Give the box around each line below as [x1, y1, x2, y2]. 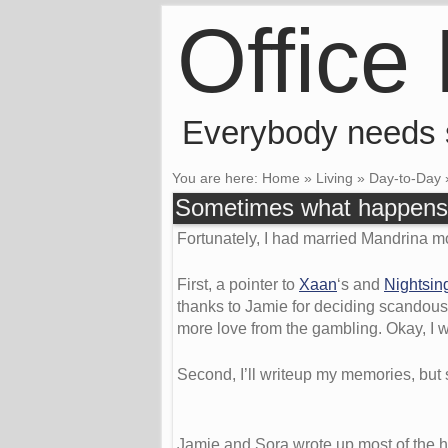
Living [316, 169, 353, 186]
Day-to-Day [369, 169, 441, 186]
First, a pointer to [177, 275, 299, 293]
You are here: [172, 169, 262, 186]
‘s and [337, 275, 384, 293]
